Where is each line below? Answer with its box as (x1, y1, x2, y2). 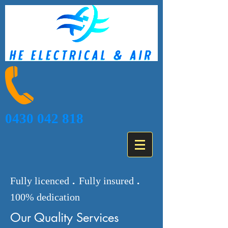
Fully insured (79, 175, 136, 186)
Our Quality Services (10, 210, 119, 225)
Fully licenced (10, 175, 72, 186)
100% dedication (10, 191, 80, 203)
